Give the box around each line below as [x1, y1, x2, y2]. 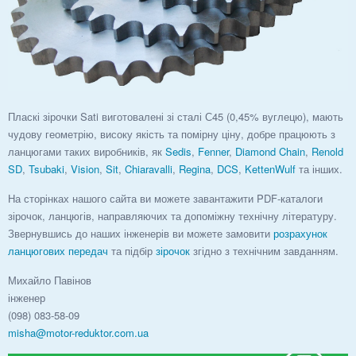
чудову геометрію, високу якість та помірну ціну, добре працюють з [8, 126, 335, 141]
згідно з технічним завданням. [190, 242, 339, 258]
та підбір [108, 242, 156, 258]
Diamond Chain [235, 143, 305, 159]
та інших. [296, 161, 342, 176]
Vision [71, 161, 99, 176]
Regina [179, 161, 211, 176]
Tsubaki [29, 161, 64, 176]
